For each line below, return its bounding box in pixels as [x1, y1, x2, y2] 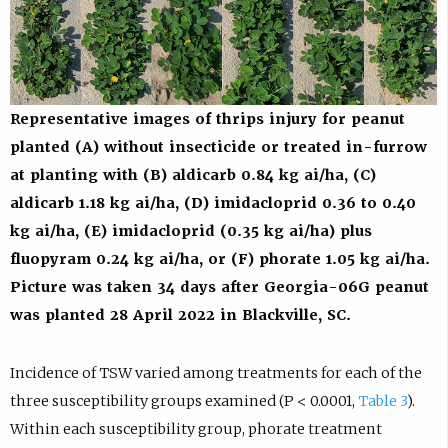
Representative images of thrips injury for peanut [9, 110, 405, 129]
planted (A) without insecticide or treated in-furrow [9, 138, 427, 157]
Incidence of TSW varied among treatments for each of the [9, 364, 422, 383]
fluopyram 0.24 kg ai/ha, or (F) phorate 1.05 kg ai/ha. [9, 250, 430, 269]
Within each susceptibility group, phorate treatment [9, 420, 382, 439]
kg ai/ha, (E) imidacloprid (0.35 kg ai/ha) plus [9, 222, 372, 241]
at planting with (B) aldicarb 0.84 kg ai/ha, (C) [9, 166, 376, 185]
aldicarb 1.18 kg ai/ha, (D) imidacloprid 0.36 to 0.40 [9, 194, 416, 213]
